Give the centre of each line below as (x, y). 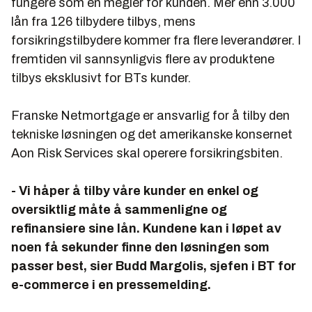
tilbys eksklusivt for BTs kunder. (101, 78)
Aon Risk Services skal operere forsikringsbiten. (147, 153)
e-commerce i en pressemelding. (111, 285)
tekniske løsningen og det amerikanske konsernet (152, 134)
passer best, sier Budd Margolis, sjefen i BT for (154, 266)
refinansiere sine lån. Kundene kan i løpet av (146, 228)
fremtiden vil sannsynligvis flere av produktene (143, 59)
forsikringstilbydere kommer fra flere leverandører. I (156, 40)
